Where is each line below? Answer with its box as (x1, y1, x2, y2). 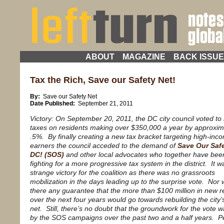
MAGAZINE (122, 52, 165, 61)
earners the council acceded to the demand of (30, 141, 177, 149)
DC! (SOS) (30, 150, 64, 158)
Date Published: (30, 99, 76, 107)
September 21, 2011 (76, 99, 133, 107)
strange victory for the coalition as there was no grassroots (30, 168, 215, 176)
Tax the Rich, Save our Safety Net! (30, 74, 175, 85)
